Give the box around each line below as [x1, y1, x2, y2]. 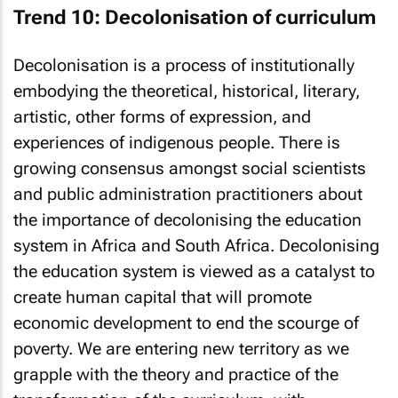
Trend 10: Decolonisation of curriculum [13, 6, 376, 28]
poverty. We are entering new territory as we [13, 338, 349, 359]
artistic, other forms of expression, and [13, 106, 311, 127]
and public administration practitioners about [13, 183, 362, 204]
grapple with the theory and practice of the [13, 363, 338, 385]
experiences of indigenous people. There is [13, 131, 340, 153]
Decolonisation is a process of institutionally [13, 54, 354, 76]
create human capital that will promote [13, 286, 312, 307]
